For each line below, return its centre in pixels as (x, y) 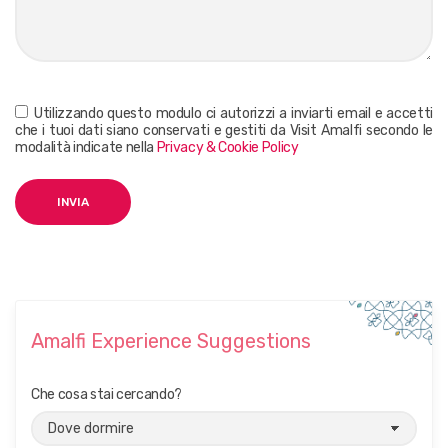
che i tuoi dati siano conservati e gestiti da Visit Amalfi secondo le (224, 130)
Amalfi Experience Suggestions (171, 340)
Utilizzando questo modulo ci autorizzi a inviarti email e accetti (234, 113)
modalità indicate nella (86, 147)
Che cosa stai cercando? (106, 394)
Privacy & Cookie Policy (227, 147)
